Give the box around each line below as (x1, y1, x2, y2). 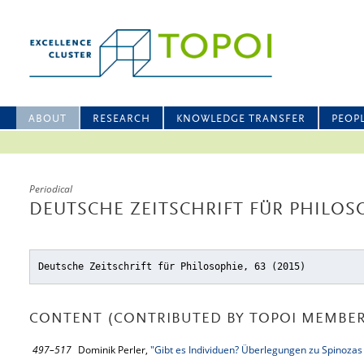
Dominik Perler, (78, 343, 150, 357)
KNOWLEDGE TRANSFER (176, 114, 305, 124)
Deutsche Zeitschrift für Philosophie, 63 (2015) (38, 261, 305, 272)
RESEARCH (93, 114, 150, 124)
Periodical (29, 182, 72, 196)
